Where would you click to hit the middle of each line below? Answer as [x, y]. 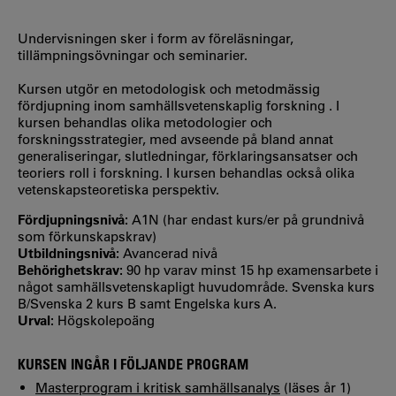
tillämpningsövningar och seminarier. [133, 55]
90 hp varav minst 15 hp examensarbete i [252, 270]
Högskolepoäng [106, 320]
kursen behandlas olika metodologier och [145, 122]
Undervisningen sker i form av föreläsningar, [156, 38]
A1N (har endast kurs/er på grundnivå [248, 219]
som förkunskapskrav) [87, 236]
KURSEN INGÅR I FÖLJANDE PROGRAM [133, 364]
